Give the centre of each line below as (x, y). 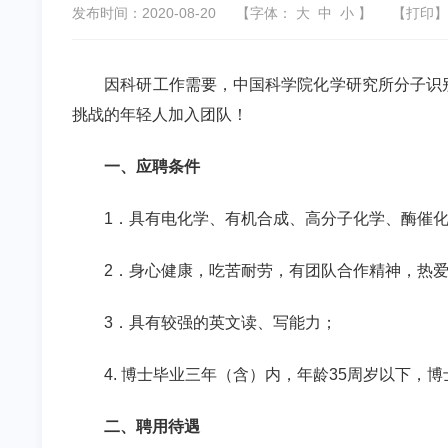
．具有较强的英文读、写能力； (225, 322)
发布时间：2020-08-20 (144, 13)
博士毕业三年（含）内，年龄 (225, 374)
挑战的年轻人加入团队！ (160, 114)
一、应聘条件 (152, 166)
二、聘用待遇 (152, 426)
